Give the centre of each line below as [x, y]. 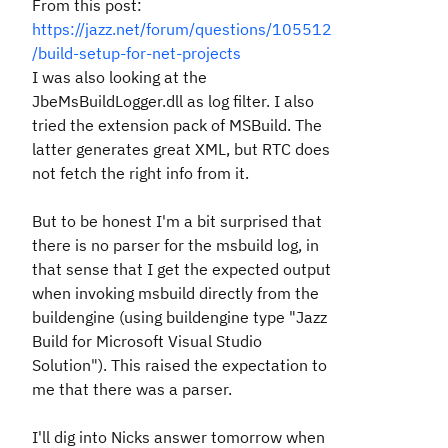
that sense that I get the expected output [181, 269]
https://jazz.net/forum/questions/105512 [182, 29]
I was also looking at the [119, 77]
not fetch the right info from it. [140, 173]
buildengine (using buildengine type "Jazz [179, 317]
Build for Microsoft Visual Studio [147, 341]
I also [292, 101]
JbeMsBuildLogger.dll [109, 101]
